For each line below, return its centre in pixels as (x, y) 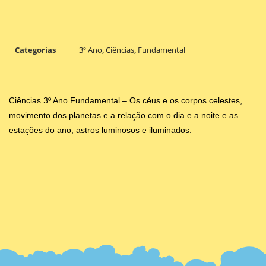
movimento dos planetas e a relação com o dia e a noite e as (123, 115)
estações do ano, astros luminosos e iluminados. (100, 130)
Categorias (35, 50)
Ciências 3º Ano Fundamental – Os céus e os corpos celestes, (126, 100)
